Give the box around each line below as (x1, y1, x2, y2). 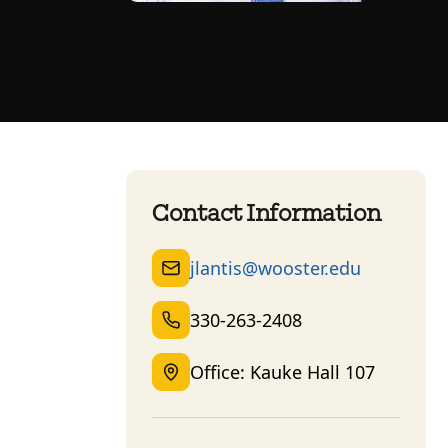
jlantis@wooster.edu (190, 255, 361, 280)
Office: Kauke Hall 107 (190, 359, 375, 384)
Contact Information (152, 202, 381, 226)
